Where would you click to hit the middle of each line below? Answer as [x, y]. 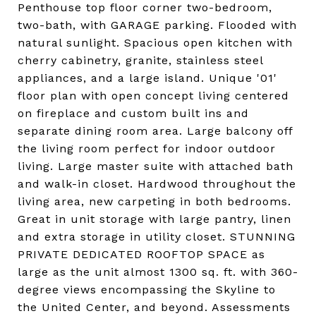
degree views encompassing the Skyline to [147, 289]
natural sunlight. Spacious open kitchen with [155, 42]
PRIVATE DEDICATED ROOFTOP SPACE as [141, 254]
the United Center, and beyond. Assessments [154, 307]
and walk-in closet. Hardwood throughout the [157, 183]
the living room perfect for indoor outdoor [147, 148]
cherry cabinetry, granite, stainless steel [140, 60]
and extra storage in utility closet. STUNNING [157, 236]
